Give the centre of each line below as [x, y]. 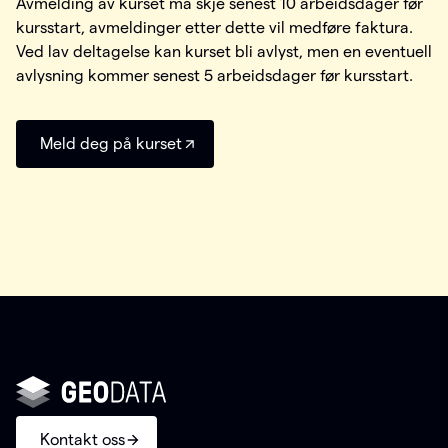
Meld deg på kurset [111, 144]
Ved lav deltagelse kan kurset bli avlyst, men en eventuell [224, 52]
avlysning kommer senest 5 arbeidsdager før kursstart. [214, 76]
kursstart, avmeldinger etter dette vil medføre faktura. [214, 28]
